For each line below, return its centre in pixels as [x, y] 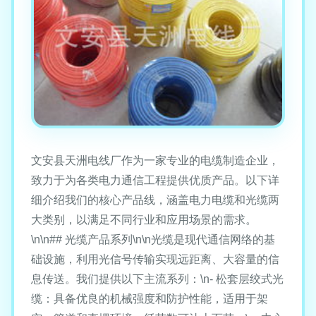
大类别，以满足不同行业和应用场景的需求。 [144, 220]
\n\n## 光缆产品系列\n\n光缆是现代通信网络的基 [153, 240]
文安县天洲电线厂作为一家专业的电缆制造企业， [155, 161]
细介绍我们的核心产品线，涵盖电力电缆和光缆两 [155, 200]
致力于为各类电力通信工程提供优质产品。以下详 [155, 181]
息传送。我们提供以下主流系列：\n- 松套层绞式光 [157, 279]
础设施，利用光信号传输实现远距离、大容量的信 [155, 260]
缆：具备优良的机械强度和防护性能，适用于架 [150, 299]
